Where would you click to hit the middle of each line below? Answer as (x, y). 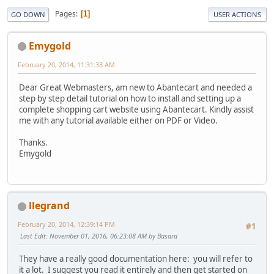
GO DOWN (28, 14)
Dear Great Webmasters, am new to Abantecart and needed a (135, 87)
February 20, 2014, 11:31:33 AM (66, 64)
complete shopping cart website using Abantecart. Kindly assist (136, 109)
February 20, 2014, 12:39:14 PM (66, 224)
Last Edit (33, 236)
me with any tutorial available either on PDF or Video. (118, 120)
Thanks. (33, 142)
